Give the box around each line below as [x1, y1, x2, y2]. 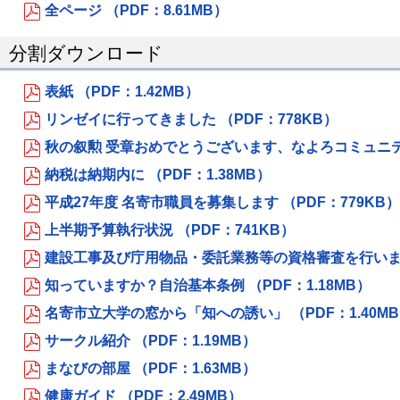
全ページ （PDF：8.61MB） [45, 3, 228, 18]
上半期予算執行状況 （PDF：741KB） [45, 222, 295, 237]
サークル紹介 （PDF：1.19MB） [45, 333, 256, 348]
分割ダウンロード [9, 43, 163, 63]
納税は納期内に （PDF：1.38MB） [45, 167, 271, 182]
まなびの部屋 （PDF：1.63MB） [45, 361, 256, 376]
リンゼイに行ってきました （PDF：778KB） [45, 112, 337, 127]
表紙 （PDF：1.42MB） [45, 84, 199, 99]
